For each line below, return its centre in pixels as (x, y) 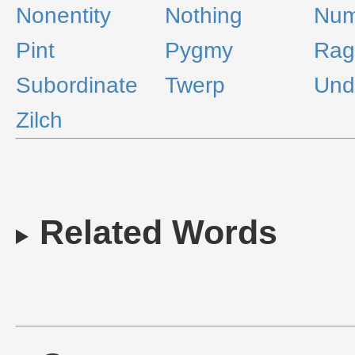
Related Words (158, 232)
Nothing (204, 15)
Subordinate (77, 85)
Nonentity (63, 15)
